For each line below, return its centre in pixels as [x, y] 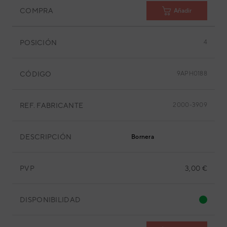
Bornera [143, 137]
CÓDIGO [36, 74]
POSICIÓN [39, 42]
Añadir [183, 10]
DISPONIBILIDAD [50, 199]
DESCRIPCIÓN [46, 137]
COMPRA [36, 10]
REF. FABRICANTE [52, 105]
